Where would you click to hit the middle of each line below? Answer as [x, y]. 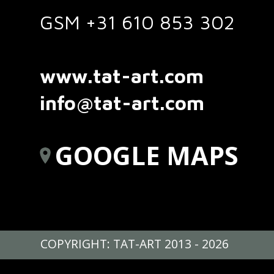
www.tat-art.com [122, 76]
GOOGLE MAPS [147, 156]
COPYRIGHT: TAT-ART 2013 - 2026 [134, 244]
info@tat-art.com [122, 103]
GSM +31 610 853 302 [137, 22]
